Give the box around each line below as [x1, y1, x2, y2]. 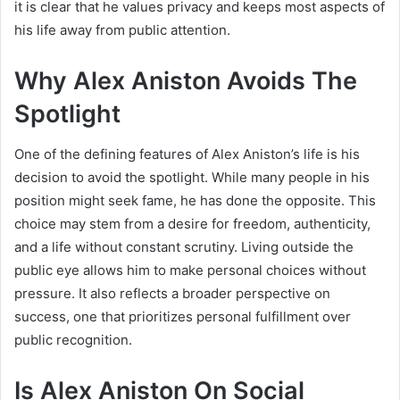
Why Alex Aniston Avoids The [14, 66, 357, 96]
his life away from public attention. [14, 21, 230, 39]
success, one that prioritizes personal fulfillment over [14, 307, 351, 325]
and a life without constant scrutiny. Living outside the [14, 237, 354, 255]
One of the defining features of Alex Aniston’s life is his [14, 145, 360, 162]
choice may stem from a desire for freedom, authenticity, [14, 214, 371, 232]
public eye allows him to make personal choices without [14, 261, 366, 279]
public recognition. [14, 330, 132, 348]
